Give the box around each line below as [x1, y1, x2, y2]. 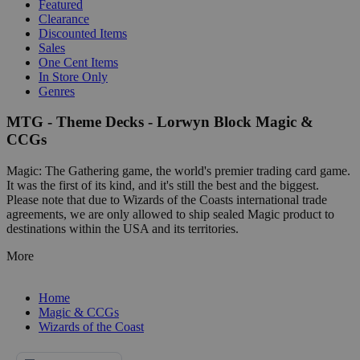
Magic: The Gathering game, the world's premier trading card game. [6, 163, 350, 178]
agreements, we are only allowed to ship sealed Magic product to [6, 207, 334, 221]
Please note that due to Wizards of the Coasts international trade [6, 192, 327, 207]
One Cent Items [39, 55, 118, 69]
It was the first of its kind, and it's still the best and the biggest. [6, 178, 319, 192]
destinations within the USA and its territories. [6, 221, 239, 235]
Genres [39, 84, 75, 98]
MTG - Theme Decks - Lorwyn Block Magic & [6, 113, 313, 131]
